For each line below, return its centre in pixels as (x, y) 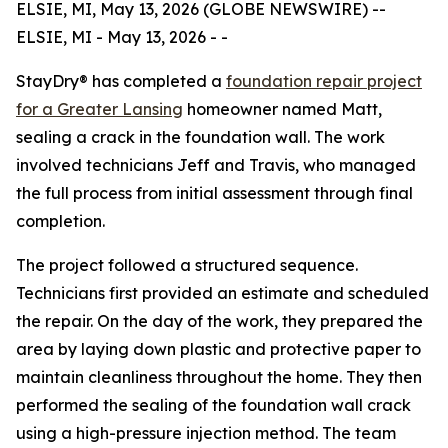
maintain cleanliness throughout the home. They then (219, 377)
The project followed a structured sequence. (187, 265)
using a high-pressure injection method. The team (206, 433)
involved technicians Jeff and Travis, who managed (216, 165)
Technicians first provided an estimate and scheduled (222, 293)
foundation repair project (324, 81)
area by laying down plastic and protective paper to (218, 349)
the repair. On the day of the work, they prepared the (219, 321)
